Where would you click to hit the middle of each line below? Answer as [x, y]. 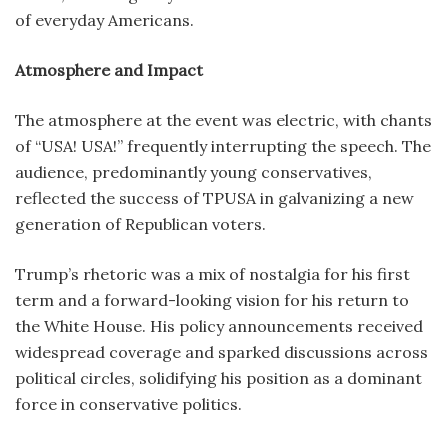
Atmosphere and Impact [109, 69]
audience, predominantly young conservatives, [193, 171]
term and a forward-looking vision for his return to [212, 299]
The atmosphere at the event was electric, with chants [223, 119]
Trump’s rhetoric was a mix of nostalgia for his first [212, 273]
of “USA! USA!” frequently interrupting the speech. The [223, 145]
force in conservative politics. [128, 403]
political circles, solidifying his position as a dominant [218, 377]
